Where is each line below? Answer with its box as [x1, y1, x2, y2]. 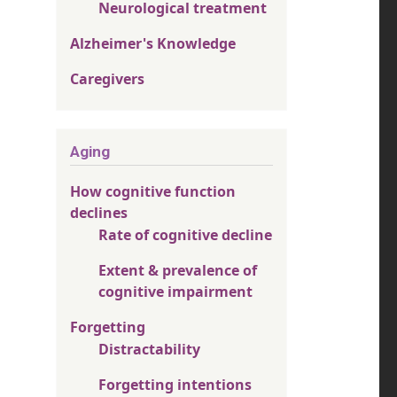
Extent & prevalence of [98, 261, 257, 280]
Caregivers [70, 69, 144, 90]
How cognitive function [70, 182, 236, 201]
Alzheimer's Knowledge [70, 34, 236, 54]
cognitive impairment [98, 282, 253, 301]
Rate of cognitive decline [98, 225, 272, 245]
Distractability [98, 339, 200, 359]
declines [70, 203, 128, 222]
